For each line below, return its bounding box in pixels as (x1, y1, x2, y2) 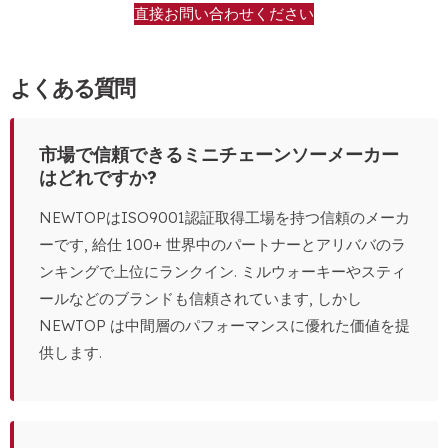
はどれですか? (39, 166, 157, 190)
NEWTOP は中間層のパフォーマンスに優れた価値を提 (39, 316, 410, 336)
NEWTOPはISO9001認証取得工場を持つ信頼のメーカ (39, 208, 410, 228)
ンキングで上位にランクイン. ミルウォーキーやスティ (39, 262, 406, 282)
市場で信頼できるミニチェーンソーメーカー (39, 143, 399, 167)
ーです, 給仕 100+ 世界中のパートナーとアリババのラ (39, 235, 406, 255)
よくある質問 (10, 74, 134, 103)
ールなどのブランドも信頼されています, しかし (39, 289, 362, 309)
